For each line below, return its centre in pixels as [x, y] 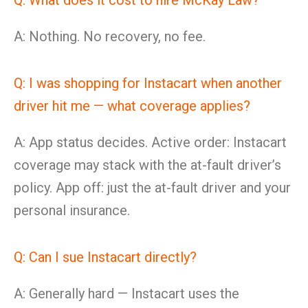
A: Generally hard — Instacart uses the [126, 294]
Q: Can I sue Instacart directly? [105, 257]
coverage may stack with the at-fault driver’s [147, 165]
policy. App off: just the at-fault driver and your [152, 188]
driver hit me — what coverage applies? [132, 106]
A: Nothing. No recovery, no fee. [110, 36]
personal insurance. [72, 210]
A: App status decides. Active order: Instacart [150, 142]
